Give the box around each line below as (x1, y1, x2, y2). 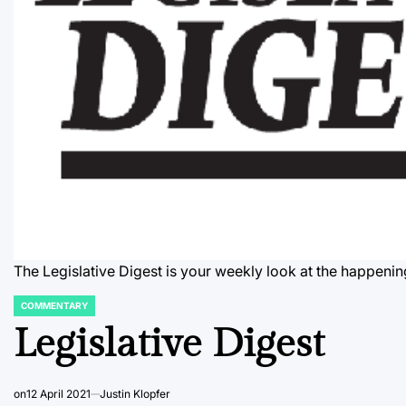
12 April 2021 (26, 386, 91, 401)
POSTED (13, 304, 50, 316)
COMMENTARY (21, 299, 88, 311)
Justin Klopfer (100, 386, 170, 401)
